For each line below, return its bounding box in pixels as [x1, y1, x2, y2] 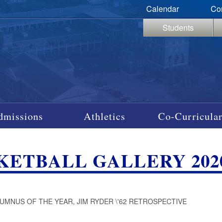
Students [162, 22, 194, 33]
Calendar [146, 3, 179, 14]
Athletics [84, 109, 126, 123]
